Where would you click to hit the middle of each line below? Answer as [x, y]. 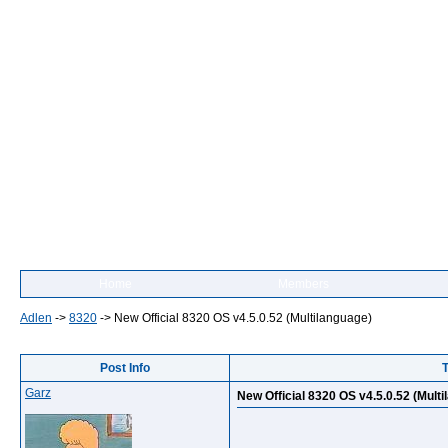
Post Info [125, 368]
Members [303, 284]
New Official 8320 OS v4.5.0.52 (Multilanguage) [243, 318]
